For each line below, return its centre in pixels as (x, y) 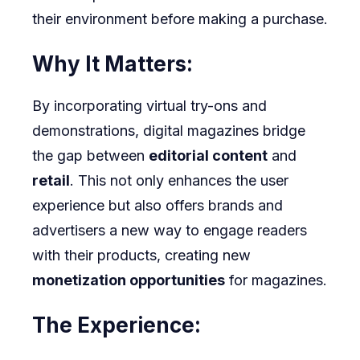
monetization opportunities (129, 280)
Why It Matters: (112, 64)
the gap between (90, 156)
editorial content (208, 156)
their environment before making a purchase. (180, 19)
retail (51, 181)
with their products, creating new (141, 256)
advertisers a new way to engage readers (170, 231)
